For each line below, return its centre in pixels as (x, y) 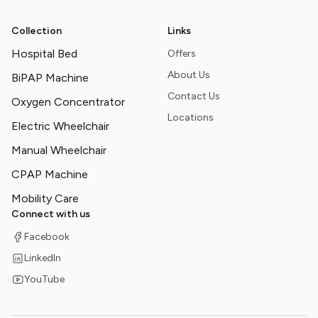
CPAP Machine (50, 174)
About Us (189, 75)
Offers (182, 54)
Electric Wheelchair (60, 126)
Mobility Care (45, 198)
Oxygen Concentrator (68, 102)
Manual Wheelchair (59, 150)
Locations (191, 117)
